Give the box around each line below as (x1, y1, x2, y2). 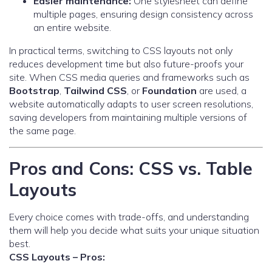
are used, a (197, 84, 246, 97)
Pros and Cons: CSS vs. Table (9, 157, 253, 180)
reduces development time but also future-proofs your (9, 58, 243, 70)
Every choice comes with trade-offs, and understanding (9, 211, 249, 223)
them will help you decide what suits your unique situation (9, 224, 259, 237)
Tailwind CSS (64, 84, 127, 97)
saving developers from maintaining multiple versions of (9, 111, 247, 124)
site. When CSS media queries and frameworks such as (9, 71, 250, 84)
